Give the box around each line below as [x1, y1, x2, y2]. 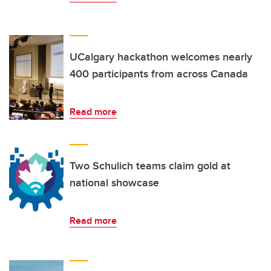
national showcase [70, 175, 159, 191]
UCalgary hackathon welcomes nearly [70, 49, 252, 65]
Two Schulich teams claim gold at [70, 158, 230, 174]
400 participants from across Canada [70, 66, 248, 82]
